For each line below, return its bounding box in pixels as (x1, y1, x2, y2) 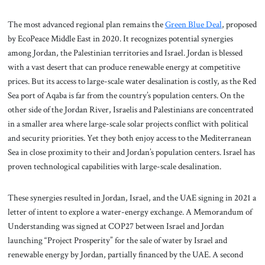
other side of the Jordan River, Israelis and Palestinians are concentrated (7, 103, 253, 115)
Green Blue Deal (164, 18, 222, 30)
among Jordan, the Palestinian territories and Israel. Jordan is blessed (7, 46, 243, 59)
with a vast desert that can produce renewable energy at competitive (7, 60, 240, 73)
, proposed (221, 18, 257, 30)
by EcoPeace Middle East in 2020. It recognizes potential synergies (7, 32, 233, 44)
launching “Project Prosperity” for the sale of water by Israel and (7, 234, 227, 247)
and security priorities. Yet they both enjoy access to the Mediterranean (7, 131, 251, 144)
